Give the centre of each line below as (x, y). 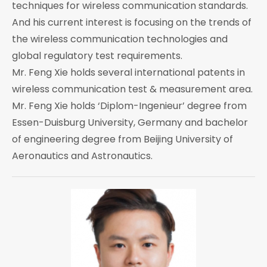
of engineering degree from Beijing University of (122, 139)
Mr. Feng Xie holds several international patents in (128, 72)
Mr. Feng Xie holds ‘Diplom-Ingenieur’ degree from (129, 105)
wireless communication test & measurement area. (132, 89)
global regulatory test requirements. (97, 55)
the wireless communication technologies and (120, 39)
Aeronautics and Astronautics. (82, 156)
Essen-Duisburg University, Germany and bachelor (130, 122)
